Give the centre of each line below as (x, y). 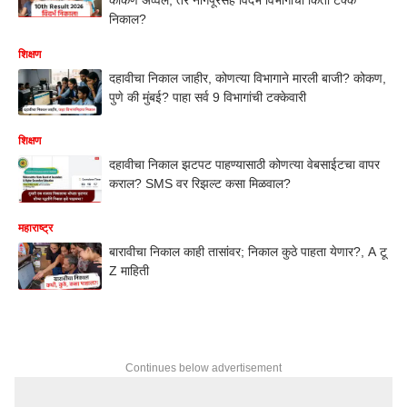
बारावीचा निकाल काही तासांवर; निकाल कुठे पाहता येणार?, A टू (248, 252)
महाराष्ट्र (35, 228)
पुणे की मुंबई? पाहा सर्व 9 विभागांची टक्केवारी (208, 97)
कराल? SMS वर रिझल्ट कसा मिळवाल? (200, 184)
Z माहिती (129, 271)
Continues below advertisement (203, 367)
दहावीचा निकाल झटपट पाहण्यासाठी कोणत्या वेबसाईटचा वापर (244, 165)
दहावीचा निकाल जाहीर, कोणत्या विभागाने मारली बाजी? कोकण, (248, 78)
